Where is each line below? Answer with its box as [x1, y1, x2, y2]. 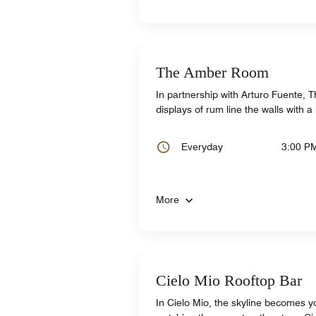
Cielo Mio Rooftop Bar [156, 271, 302, 289]
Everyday [181, 140, 223, 152]
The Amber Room [156, 63, 269, 81]
